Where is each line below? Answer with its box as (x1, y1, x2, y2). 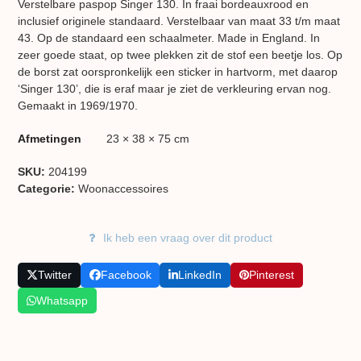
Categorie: (18, 181, 79, 195)
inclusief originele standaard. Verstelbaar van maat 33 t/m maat (18, 14, 341, 27)
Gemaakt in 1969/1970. (18, 98, 139, 112)
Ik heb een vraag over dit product (102, 230, 272, 244)
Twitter (38, 268, 73, 281)
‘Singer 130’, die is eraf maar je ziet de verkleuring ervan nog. (18, 81, 332, 95)
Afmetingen (18, 131, 82, 145)
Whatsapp (36, 293, 89, 307)
